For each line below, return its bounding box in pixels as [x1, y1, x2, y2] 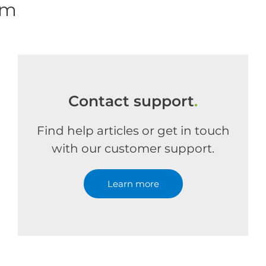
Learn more [107, 178, 159, 189]
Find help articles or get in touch [36, 123, 230, 138]
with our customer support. [52, 141, 214, 156]
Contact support [68, 92, 194, 110]
